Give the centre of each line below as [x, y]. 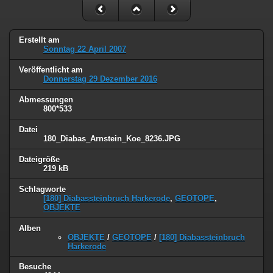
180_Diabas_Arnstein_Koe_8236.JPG [112, 138]
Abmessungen [46, 99]
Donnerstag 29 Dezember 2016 [100, 79]
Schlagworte [42, 189]
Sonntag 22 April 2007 [85, 49]
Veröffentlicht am [51, 69]
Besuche [35, 267]
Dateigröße [39, 159]
